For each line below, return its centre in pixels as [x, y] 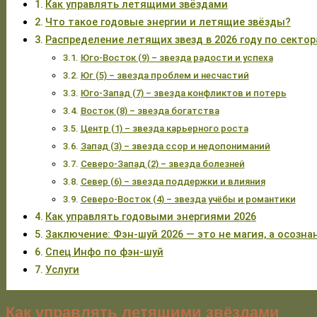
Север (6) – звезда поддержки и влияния [173, 181]
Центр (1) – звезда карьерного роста [164, 128]
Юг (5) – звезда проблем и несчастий [165, 75]
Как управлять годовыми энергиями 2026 [150, 217]
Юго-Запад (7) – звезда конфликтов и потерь [183, 93]
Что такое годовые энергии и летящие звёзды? [168, 22]
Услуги [62, 270]
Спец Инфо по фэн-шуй [104, 252]
